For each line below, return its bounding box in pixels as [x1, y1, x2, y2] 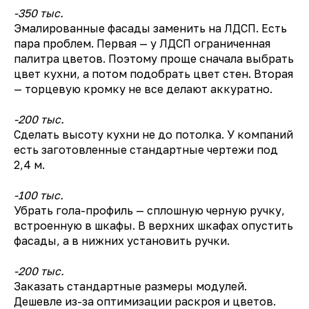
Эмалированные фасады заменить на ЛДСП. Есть [14, 21, 287, 35]
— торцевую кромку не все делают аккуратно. [14, 82, 272, 96]
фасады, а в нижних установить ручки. [14, 234, 230, 248]
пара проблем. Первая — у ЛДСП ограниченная [14, 37, 270, 50]
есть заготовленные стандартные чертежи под [14, 143, 278, 157]
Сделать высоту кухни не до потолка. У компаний [14, 128, 293, 141]
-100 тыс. [14, 188, 63, 202]
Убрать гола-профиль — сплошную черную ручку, [14, 203, 285, 217]
